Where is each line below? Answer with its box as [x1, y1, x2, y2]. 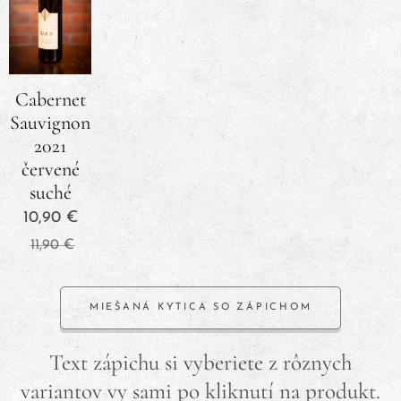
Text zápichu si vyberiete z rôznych [49, 349, 352, 377]
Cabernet [14, 87, 86, 111]
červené [21, 157, 80, 181]
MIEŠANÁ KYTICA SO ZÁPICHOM [89, 303, 312, 313]
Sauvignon [10, 110, 90, 134]
